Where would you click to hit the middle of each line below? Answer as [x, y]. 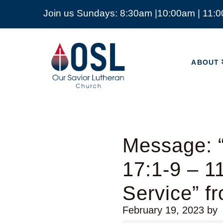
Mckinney [73, 84]
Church [68, 74]
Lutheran [72, 64]
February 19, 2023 [164, 210]
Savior [66, 54]
